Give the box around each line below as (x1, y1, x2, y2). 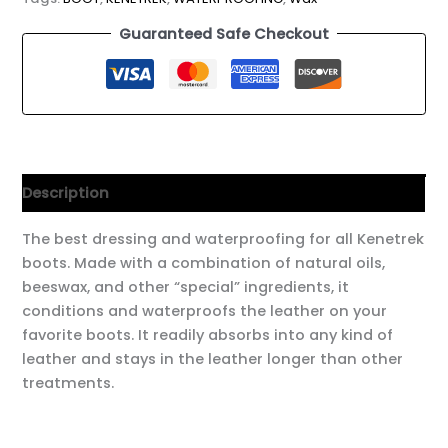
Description (22, 182, 110, 203)
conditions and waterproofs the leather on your (22, 300, 388, 321)
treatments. (22, 372, 115, 393)
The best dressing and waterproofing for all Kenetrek (22, 228, 425, 249)
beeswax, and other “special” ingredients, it (22, 276, 350, 297)
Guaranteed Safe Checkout (119, 23, 329, 44)
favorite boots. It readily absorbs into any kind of (22, 324, 394, 345)
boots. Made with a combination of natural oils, (22, 252, 386, 273)
